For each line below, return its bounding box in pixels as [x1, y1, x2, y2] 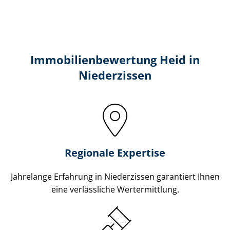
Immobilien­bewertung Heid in [30, 52, 200, 67]
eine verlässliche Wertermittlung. [51, 183, 179, 195]
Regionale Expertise [65, 145, 165, 160]
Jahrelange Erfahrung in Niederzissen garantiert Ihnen [10, 170, 220, 182]
